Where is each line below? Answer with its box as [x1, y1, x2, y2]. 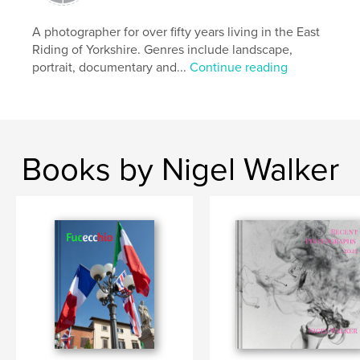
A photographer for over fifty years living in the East [32, 23, 321, 40]
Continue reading [190, 59, 288, 76]
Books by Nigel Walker [21, 149, 339, 189]
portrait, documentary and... [32, 59, 190, 76]
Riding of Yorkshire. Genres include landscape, [32, 41, 293, 58]
